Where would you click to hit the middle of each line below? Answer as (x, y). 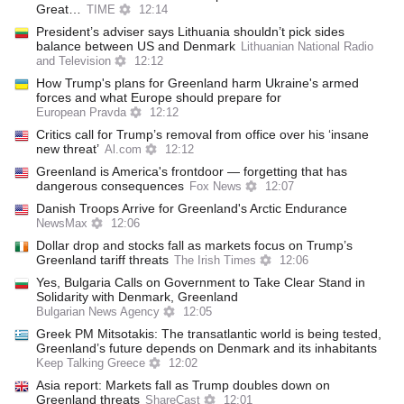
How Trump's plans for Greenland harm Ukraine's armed (197, 83)
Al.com (123, 150)
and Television (73, 61)
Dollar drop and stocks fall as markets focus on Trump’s (194, 245)
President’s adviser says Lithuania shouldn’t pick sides (190, 32)
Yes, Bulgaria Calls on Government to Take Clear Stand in (201, 282)
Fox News (216, 187)
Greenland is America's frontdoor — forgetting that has (192, 171)
